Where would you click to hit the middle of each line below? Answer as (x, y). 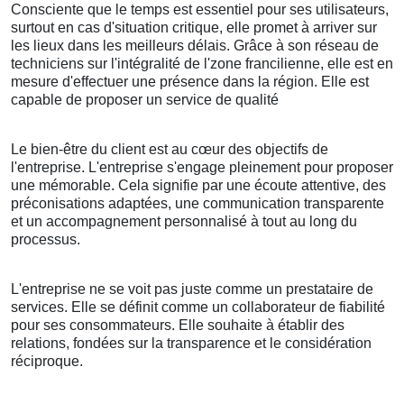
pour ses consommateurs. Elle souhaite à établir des (178, 326)
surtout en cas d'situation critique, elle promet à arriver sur (194, 28)
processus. (46, 240)
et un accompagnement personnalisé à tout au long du (184, 222)
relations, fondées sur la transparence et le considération (191, 344)
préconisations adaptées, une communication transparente (197, 204)
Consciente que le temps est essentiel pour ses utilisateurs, (200, 10)
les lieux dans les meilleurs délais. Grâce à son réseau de (195, 46)
